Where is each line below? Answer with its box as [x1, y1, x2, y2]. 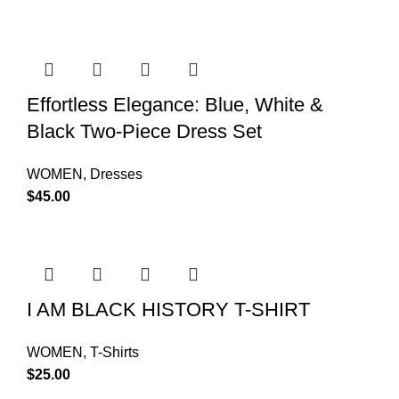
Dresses [90, 166, 142, 182]
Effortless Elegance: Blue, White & [27, 93, 323, 116]
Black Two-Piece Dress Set [27, 119, 262, 142]
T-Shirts [90, 344, 139, 360]
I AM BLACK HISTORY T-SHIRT [27, 297, 310, 321]
